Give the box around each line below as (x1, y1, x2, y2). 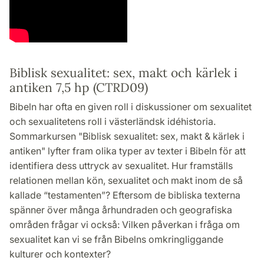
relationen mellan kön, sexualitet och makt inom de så (9, 174, 243, 187)
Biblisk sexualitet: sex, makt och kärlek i (9, 65, 237, 81)
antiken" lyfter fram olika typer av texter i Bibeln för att (9, 145, 246, 157)
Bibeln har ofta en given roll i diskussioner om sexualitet (9, 101, 252, 113)
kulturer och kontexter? (9, 248, 111, 260)
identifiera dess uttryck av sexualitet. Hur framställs (9, 160, 233, 172)
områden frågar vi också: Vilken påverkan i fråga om (9, 219, 240, 231)
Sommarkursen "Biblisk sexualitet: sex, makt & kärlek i (9, 130, 245, 143)
